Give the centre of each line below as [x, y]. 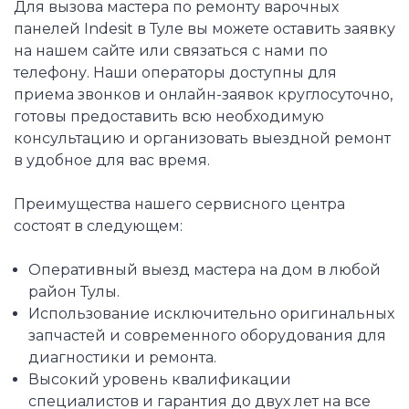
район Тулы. [73, 292]
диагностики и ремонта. [122, 358]
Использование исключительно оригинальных [211, 314]
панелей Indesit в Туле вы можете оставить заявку [204, 29]
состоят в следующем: [98, 226]
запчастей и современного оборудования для [207, 336]
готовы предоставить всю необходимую [169, 117]
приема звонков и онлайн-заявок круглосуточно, [203, 95]
